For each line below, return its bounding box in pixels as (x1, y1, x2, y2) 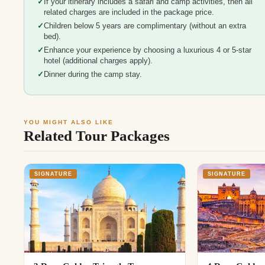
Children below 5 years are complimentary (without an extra (43, 22, 246, 31)
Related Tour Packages (24, 128, 170, 144)
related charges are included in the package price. (43, 8, 214, 17)
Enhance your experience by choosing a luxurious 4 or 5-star (43, 46, 251, 55)
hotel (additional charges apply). (43, 57, 153, 66)
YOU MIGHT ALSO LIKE (24, 119, 114, 126)
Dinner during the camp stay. (43, 70, 142, 79)
